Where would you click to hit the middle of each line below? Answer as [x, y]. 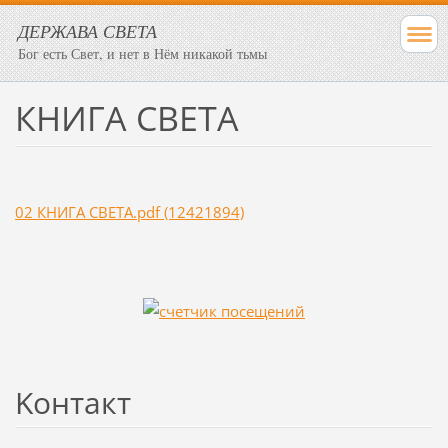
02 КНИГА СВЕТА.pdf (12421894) [129, 211]
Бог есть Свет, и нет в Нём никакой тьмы [142, 53]
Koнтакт [72, 402]
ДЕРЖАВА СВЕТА [87, 31]
